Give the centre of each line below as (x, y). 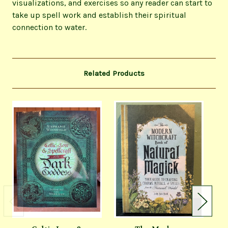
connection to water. (49, 27)
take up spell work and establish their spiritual (99, 15)
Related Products (114, 74)
